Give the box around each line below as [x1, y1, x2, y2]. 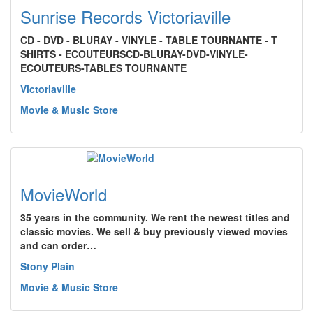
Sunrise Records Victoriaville [20, 4, 231, 29]
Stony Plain [20, 259, 75, 273]
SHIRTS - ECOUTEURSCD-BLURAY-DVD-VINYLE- [20, 47, 248, 61]
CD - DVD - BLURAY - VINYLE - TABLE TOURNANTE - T [20, 33, 277, 47]
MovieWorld [20, 182, 107, 206]
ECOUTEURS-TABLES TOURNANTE [20, 61, 187, 75]
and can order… [20, 238, 96, 252]
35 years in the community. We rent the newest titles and [20, 210, 290, 224]
